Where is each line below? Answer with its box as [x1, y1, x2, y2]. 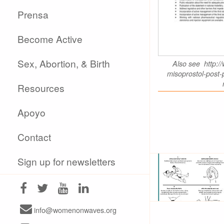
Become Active [17, 32, 83, 45]
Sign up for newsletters [17, 154, 116, 168]
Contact [17, 130, 51, 143]
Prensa [17, 7, 49, 21]
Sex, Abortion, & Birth [17, 56, 110, 70]
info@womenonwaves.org [32, 204, 116, 215]
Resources [17, 81, 65, 94]
